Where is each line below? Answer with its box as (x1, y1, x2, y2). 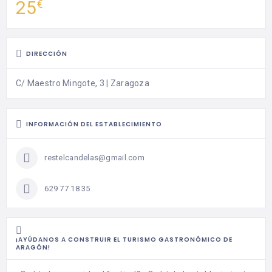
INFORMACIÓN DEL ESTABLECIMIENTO (26, 120, 162, 129)
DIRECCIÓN (26, 49, 67, 59)
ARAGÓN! (16, 243, 50, 253)
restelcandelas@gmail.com (44, 153, 145, 163)
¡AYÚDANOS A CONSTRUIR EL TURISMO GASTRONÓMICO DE (16, 235, 233, 245)
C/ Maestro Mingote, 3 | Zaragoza (16, 78, 149, 89)
